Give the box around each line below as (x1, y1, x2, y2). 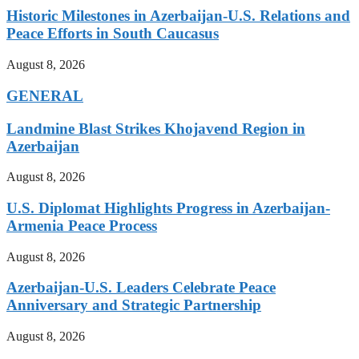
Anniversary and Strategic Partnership (6, 296, 261, 314)
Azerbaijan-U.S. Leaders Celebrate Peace (6, 279, 276, 296)
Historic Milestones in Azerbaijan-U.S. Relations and (6, 7, 350, 25)
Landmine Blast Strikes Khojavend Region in (6, 119, 305, 137)
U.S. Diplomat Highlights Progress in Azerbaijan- (6, 199, 330, 216)
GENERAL (6, 87, 83, 104)
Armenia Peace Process (6, 216, 157, 234)
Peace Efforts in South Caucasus (6, 25, 219, 42)
